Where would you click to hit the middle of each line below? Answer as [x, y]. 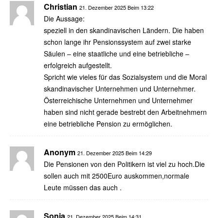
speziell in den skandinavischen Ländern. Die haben [124, 30]
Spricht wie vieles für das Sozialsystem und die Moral [125, 77]
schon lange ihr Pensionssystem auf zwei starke [118, 42]
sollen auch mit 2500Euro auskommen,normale [117, 175]
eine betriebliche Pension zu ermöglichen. [108, 123]
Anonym [60, 152]
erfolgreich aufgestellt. [78, 65]
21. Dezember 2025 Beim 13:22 [117, 7]
